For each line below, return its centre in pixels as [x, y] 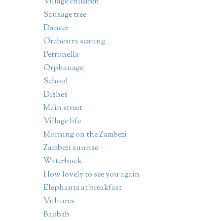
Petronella [61, 55]
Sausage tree [65, 15]
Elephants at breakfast [82, 188]
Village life [62, 122]
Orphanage [63, 69]
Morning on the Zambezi [85, 135]
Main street [63, 109]
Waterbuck [62, 162]
